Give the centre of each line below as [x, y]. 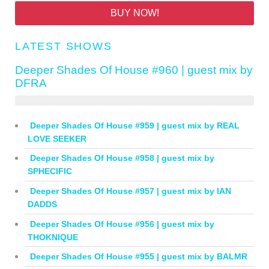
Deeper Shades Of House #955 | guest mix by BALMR [138, 257]
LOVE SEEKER [57, 138]
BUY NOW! [134, 13]
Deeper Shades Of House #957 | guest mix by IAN [130, 191]
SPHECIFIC [50, 171]
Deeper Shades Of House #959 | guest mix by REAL [134, 125]
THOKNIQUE [53, 237]
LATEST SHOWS [64, 46]
